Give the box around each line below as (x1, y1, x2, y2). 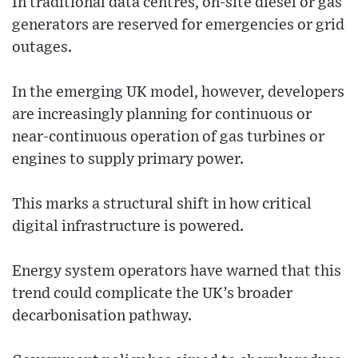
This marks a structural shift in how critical (12, 197, 312, 213)
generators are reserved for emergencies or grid (12, 18, 344, 34)
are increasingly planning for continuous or (12, 107, 312, 123)
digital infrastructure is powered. (12, 219, 244, 235)
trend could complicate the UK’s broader (12, 286, 292, 302)
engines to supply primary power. (12, 152, 244, 168)
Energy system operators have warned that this (12, 264, 341, 280)
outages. (12, 40, 72, 56)
